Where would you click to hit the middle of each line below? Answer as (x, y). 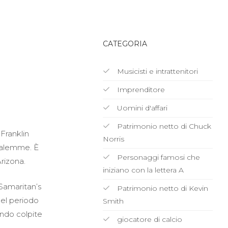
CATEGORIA (125, 44)
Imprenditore (140, 90)
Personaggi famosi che (157, 157)
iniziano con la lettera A (143, 170)
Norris (113, 139)
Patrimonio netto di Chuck (163, 126)
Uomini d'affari (141, 108)
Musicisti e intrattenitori (156, 71)
